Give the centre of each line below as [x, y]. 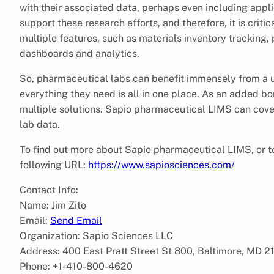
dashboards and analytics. [80, 53]
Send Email [76, 220]
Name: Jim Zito [53, 205]
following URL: [54, 165]
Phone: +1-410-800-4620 [76, 266]
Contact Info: [49, 190]
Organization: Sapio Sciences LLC [96, 235]
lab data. [40, 124]
